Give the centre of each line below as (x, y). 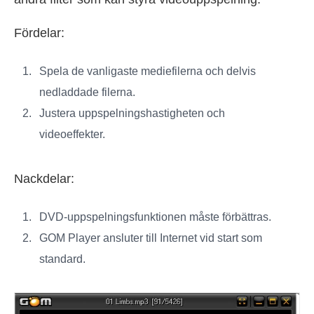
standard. (62, 259)
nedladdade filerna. (87, 93)
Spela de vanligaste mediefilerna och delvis (148, 71)
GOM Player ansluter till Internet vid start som (151, 238)
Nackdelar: (44, 179)
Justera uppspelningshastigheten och (132, 114)
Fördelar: (39, 33)
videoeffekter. (72, 135)
